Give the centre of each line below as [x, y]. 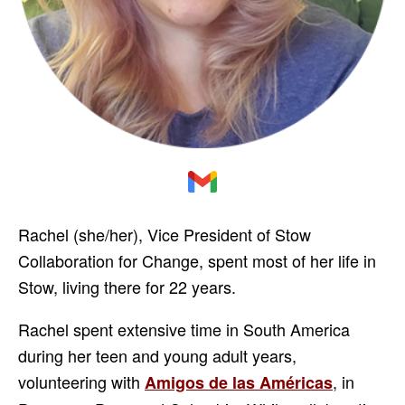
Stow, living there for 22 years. [127, 287]
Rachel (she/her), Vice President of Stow [165, 235]
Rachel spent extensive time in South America [184, 330]
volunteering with [81, 382]
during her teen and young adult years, [157, 356]
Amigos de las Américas [239, 383]
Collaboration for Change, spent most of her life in [197, 261]
